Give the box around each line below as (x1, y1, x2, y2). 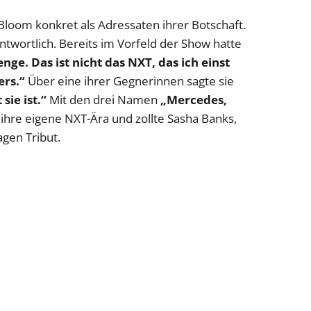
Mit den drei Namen (47, 91, 160, 108)
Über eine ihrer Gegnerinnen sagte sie (25, 72, 234, 89)
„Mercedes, (160, 91, 227, 108)
